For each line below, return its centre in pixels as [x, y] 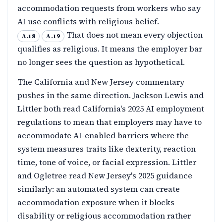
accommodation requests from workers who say [109, 8]
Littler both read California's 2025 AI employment [111, 108]
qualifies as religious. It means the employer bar [110, 48]
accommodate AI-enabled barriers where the [103, 135]
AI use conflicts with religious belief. [89, 22]
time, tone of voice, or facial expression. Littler [107, 162]
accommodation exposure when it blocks [96, 202]
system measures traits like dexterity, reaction [107, 148]
